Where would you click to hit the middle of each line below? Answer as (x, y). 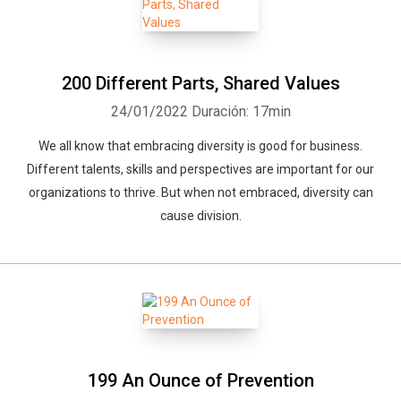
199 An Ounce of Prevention (200, 380)
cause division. (200, 216)
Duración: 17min (241, 111)
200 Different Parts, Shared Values (200, 83)
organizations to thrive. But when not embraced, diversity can (200, 192)
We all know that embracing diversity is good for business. (200, 146)
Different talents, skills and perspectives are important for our (200, 169)
